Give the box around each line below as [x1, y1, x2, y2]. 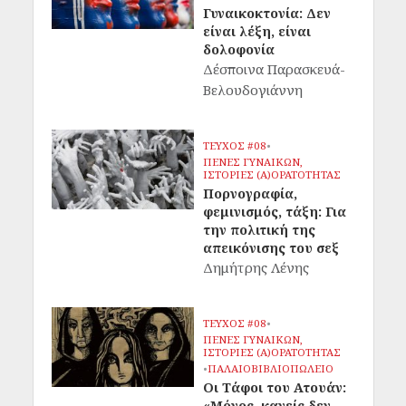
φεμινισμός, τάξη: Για [203, 202, 346, 220]
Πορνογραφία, [203, 184, 297, 202]
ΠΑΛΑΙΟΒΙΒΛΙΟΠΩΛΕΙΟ [208, 361, 333, 375]
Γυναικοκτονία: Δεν [203, 4, 331, 22]
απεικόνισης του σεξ [203, 238, 339, 256]
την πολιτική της [203, 220, 315, 238]
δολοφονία [203, 40, 275, 58]
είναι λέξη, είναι [203, 22, 311, 40]
